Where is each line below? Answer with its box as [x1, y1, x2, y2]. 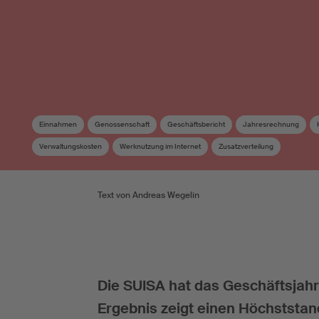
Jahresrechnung [243, 119, 299, 129]
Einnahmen [39, 119, 77, 129]
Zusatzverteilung [219, 141, 273, 151]
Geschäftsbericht [167, 119, 225, 129]
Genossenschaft [95, 119, 150, 129]
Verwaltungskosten [39, 141, 102, 151]
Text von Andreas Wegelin [98, 189, 199, 201]
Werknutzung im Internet [120, 141, 201, 151]
